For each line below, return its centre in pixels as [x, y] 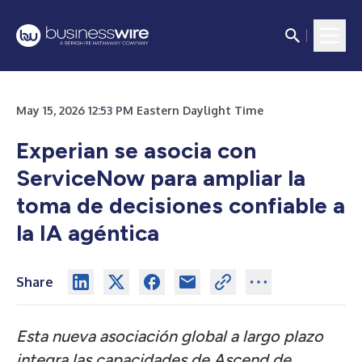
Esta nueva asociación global [121, 336]
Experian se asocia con [136, 150]
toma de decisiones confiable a [181, 205]
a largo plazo [277, 336]
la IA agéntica [88, 233]
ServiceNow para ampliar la [161, 178]
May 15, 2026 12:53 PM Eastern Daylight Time [140, 110]
